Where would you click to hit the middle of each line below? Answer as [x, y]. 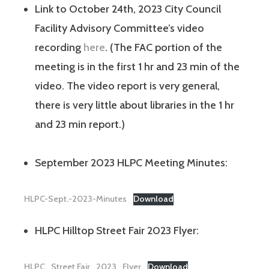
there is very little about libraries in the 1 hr [134, 105]
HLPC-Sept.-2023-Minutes [75, 198]
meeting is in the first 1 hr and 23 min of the [137, 66]
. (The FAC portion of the [164, 47]
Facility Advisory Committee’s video [119, 28]
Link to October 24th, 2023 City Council [128, 9]
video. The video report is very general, [127, 86]
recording [59, 47]
